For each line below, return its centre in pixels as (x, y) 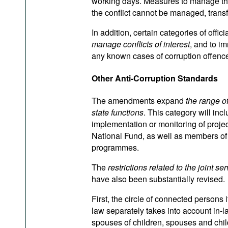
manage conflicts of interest (141, 44)
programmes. (115, 148)
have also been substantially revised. (158, 179)
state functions (118, 112)
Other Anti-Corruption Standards (155, 78)
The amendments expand (139, 101)
